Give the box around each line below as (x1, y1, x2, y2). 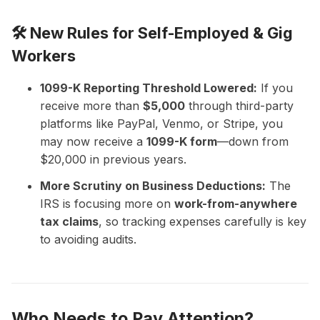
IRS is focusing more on (40, 196, 174, 211)
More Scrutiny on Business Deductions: (40, 178, 266, 193)
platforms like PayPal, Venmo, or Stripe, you (40, 116, 283, 131)
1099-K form (146, 134, 217, 149)
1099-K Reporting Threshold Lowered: (40, 80, 257, 95)
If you (257, 80, 293, 95)
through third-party (185, 98, 294, 113)
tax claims (40, 214, 99, 229)
